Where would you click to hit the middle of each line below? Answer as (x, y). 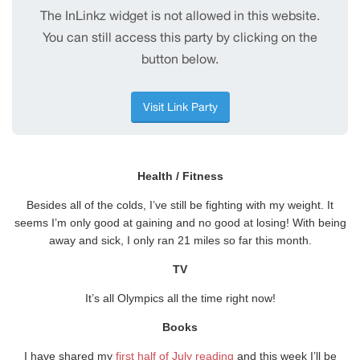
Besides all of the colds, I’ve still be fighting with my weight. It (180, 205)
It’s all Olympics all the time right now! (180, 299)
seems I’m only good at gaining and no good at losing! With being (180, 223)
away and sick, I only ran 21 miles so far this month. (180, 241)
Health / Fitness (180, 176)
